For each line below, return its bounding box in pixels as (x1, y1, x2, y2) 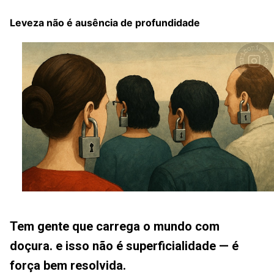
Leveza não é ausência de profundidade (10, 17, 200, 29)
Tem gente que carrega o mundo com (10, 219, 220, 234)
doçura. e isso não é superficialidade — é (10, 239, 239, 254)
